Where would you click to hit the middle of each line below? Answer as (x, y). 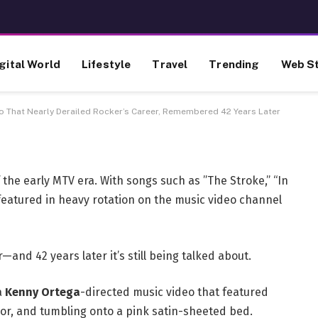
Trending (234, 64)
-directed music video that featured (174, 292)
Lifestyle (106, 64)
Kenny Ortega (42, 292)
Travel (170, 64)
